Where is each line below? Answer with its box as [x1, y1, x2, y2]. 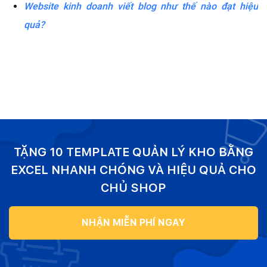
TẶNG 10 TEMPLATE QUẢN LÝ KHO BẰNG [14, 144, 253, 159]
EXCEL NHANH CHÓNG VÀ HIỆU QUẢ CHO [11, 162, 256, 177]
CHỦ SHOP [101, 180, 166, 195]
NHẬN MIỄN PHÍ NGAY [82, 216, 185, 228]
